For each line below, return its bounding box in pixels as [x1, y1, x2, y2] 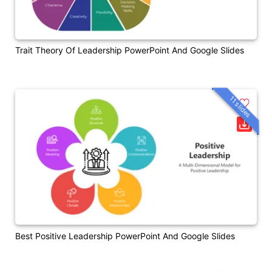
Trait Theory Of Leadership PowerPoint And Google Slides [15, 44, 244, 55]
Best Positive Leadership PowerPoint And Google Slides [15, 230, 235, 241]
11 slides [228, 94, 253, 120]
